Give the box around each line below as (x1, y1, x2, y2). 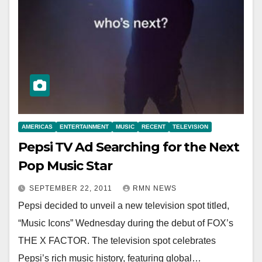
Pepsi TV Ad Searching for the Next (18, 139, 239, 155)
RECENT (142, 123, 166, 130)
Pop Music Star (18, 157, 112, 174)
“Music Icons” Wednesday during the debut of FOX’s (18, 218, 233, 228)
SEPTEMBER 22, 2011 (29, 184, 115, 192)
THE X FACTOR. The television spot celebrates (18, 235, 216, 246)
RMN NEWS (133, 184, 177, 192)
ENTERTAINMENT (60, 123, 109, 130)
